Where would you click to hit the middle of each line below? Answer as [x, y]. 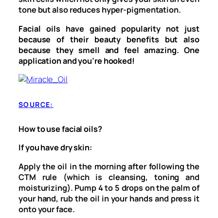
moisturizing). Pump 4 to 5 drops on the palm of [109, 188]
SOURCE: [36, 104]
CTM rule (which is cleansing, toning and [109, 177]
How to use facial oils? [60, 129]
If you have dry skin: [55, 148]
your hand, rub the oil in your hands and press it [109, 198]
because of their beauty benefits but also [109, 39]
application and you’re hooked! [77, 61]
